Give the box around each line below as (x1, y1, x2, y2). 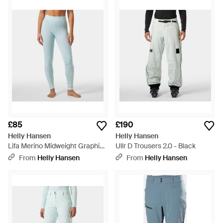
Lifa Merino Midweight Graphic (8, 141, 104, 150)
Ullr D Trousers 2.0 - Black (115, 141, 196, 150)
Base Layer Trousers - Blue (8, 151, 92, 160)
